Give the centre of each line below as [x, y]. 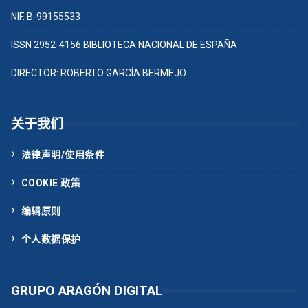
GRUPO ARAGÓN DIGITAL [87, 291]
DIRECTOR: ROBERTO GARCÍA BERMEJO [99, 73]
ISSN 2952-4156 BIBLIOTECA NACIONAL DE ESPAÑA [124, 45]
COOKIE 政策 [51, 183]
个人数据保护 [51, 240]
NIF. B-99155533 [46, 17]
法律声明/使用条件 [63, 155]
